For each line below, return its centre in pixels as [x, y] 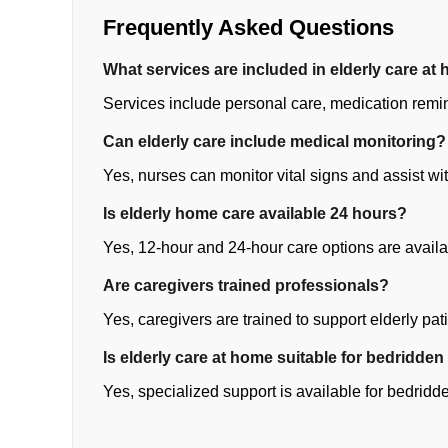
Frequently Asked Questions [248, 27]
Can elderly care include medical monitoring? [274, 141]
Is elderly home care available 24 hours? [255, 213]
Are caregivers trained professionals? [246, 285]
